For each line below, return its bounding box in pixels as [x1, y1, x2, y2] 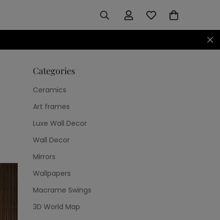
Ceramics [33, 85, 66, 95]
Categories [33, 65, 75, 77]
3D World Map [33, 202, 80, 212]
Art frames [33, 102, 70, 111]
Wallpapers [33, 168, 71, 178]
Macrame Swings [33, 185, 91, 195]
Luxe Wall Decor [33, 118, 87, 128]
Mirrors [33, 152, 55, 162]
